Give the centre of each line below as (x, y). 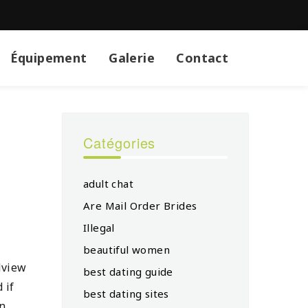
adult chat (108, 183)
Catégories (120, 142)
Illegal (99, 227)
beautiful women (126, 249)
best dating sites (126, 293)
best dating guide (128, 271)
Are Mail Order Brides (140, 205)
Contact (202, 57)
